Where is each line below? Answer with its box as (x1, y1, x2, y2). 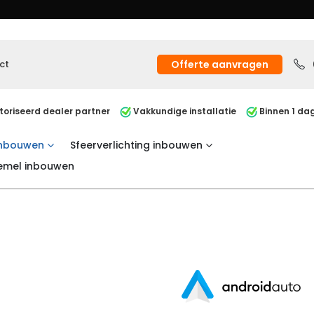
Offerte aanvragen (171, 57, 268, 71)
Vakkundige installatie (131, 105, 236, 118)
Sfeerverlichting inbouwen (70, 137, 203, 152)
